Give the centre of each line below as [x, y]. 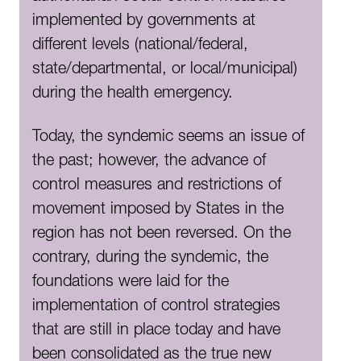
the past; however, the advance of [149, 162]
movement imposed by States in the [158, 211]
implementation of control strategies [156, 307]
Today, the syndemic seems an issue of [168, 138]
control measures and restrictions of [157, 187]
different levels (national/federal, [140, 46]
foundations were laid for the [131, 283]
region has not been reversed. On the [162, 235]
